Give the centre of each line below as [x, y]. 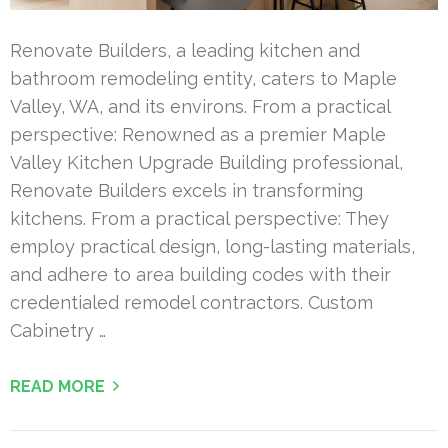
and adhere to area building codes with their [200, 275]
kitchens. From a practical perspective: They [199, 219]
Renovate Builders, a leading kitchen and [185, 51]
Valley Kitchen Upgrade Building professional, [206, 163]
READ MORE [57, 387]
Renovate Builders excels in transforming [186, 191]
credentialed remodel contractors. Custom [191, 303]
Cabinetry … [58, 331]
